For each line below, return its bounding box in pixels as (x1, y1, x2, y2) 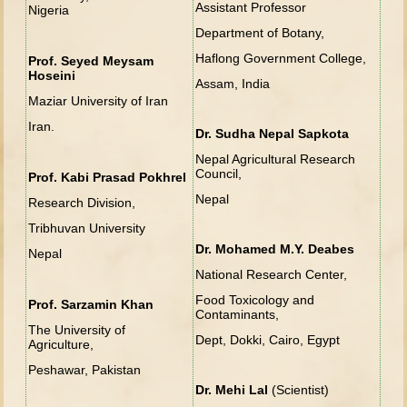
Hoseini (28, 67, 76, 83)
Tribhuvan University (28, 220, 146, 235)
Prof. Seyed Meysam (28, 53, 154, 68)
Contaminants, (195, 306, 280, 322)
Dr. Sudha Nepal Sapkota (195, 125, 350, 141)
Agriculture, (28, 336, 98, 352)
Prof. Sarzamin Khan (28, 296, 154, 312)
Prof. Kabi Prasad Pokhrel (28, 169, 187, 184)
